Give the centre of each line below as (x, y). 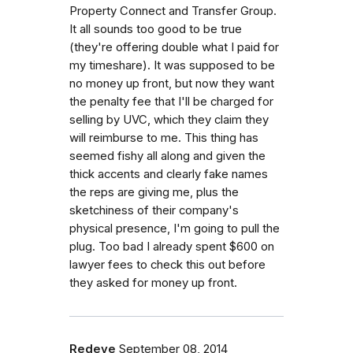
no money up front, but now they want (172, 83)
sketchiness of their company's (154, 210)
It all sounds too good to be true (156, 29)
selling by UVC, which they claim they (169, 119)
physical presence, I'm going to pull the (175, 228)
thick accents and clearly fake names (169, 174)
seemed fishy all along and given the (167, 156)
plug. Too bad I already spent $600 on (172, 246)
